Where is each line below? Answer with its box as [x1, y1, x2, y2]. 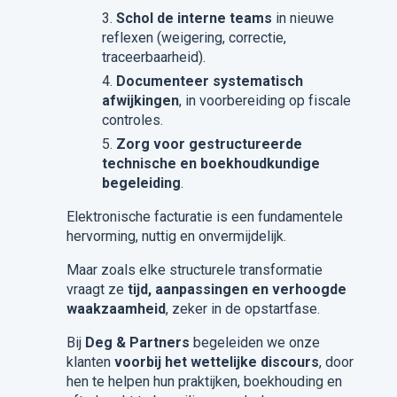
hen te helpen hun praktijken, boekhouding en [66, 373, 342, 390]
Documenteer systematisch [115, 73, 303, 90]
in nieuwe [271, 10, 334, 27]
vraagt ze [66, 281, 128, 298]
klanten [66, 354, 114, 370]
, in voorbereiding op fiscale [178, 92, 351, 109]
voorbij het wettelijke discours [113, 354, 319, 370]
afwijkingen [101, 92, 179, 109]
